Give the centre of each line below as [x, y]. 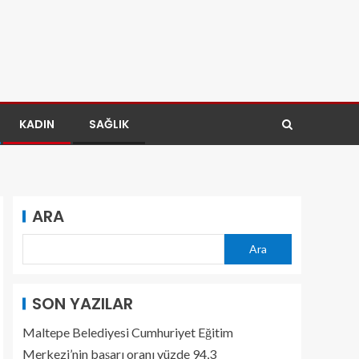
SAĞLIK [109, 124]
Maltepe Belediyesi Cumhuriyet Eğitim [128, 332]
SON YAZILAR [83, 304]
